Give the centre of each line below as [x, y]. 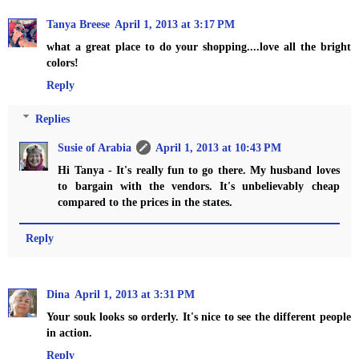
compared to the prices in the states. [145, 202]
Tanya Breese [78, 24]
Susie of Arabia [95, 147]
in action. [69, 332]
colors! [63, 63]
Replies [53, 118]
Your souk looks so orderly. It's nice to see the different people [199, 316]
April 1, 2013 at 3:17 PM [175, 24]
